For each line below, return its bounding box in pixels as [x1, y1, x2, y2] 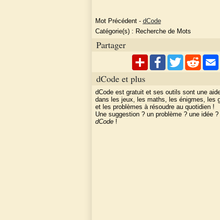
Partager [96, 38, 126, 51]
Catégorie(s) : [95, 27, 136, 35]
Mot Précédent [95, 17, 137, 25]
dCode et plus [96, 72, 145, 84]
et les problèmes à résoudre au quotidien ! [95, 103, 215, 111]
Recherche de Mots [135, 27, 191, 35]
